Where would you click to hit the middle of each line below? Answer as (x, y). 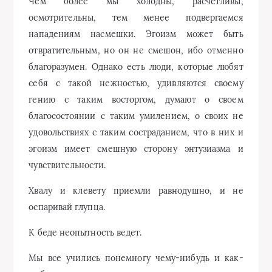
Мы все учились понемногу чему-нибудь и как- (136, 258)
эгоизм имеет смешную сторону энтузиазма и (136, 149)
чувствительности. (67, 165)
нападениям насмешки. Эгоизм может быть (136, 34)
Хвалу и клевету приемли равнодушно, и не (136, 191)
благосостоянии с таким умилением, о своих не (136, 116)
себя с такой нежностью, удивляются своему (136, 83)
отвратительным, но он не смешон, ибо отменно (136, 50)
